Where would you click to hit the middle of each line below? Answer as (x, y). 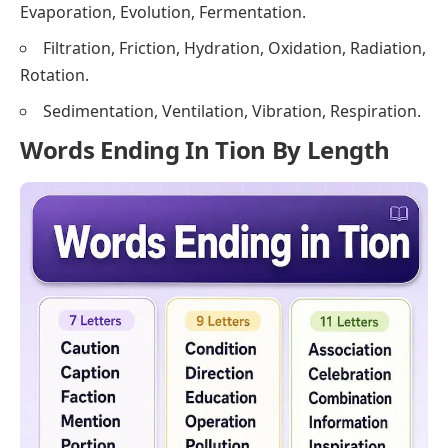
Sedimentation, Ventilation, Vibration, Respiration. (232, 111)
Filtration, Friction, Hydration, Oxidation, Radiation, (234, 48)
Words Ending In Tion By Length (205, 150)
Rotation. (54, 75)
